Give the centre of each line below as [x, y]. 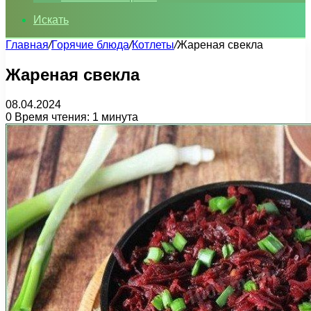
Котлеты [153, 45]
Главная [27, 45]
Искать [51, 20]
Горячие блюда [90, 45]
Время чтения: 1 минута [75, 117]
